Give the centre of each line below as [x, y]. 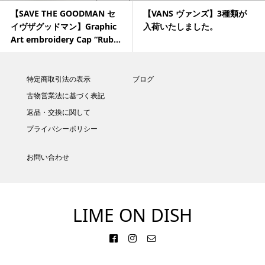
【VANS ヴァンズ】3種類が [195, 14]
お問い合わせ [48, 157]
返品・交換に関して [58, 112]
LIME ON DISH [132, 215]
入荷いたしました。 [180, 27]
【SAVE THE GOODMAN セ [63, 14]
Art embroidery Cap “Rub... [66, 40]
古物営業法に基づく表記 [65, 95]
